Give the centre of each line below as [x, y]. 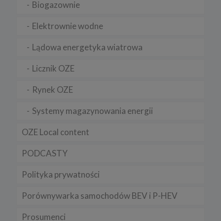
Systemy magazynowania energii [92, 110]
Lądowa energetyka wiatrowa [87, 47]
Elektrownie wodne [68, 26]
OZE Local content [55, 132]
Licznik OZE [53, 68]
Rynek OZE [53, 89]
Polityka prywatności [61, 174]
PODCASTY [45, 153]
